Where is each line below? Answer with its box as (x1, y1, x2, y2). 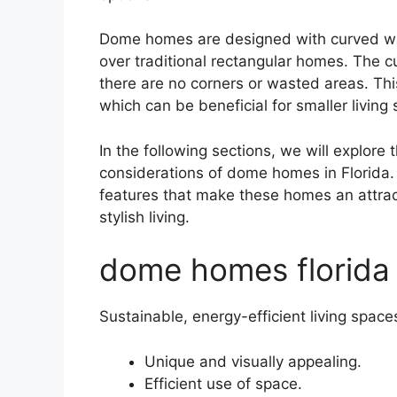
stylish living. (99, 207, 190, 226)
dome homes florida (99, 251, 390, 289)
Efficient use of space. (144, 374, 302, 393)
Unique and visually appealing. (144, 352, 362, 370)
